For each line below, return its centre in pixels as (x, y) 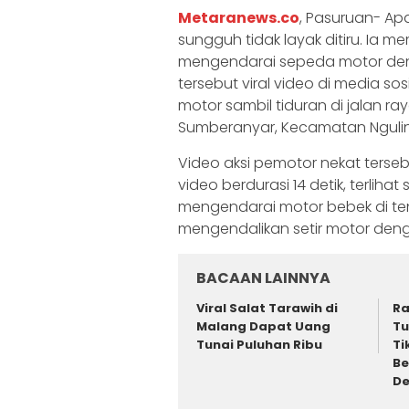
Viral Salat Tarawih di (267, 309)
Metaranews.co (239, 18)
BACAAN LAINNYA (263, 278)
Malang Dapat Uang (263, 327)
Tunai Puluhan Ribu (259, 345)
